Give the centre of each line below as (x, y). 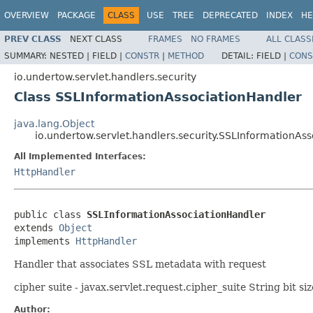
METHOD (186, 56)
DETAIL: (239, 56)
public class (50, 214)
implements (45, 241)
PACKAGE (77, 15)
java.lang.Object (54, 123)
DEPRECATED (230, 15)
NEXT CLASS (96, 39)
